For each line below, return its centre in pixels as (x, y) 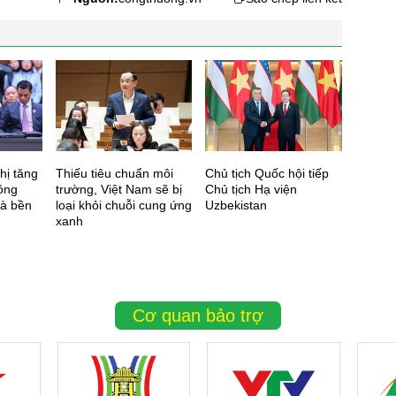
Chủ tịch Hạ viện (251, 190)
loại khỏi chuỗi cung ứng (123, 206)
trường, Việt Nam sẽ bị (118, 190)
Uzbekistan (236, 206)
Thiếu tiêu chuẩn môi (114, 174)
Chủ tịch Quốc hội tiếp (267, 174)
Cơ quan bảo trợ (198, 316)
